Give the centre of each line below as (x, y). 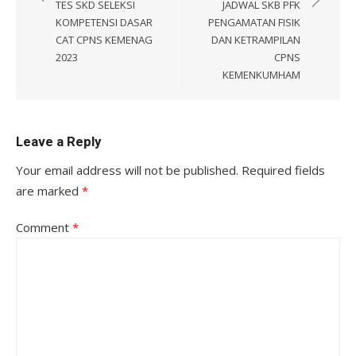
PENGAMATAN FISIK (254, 22)
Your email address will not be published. (127, 170)
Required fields (283, 170)
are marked (49, 190)
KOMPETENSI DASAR (104, 22)
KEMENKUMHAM (261, 74)
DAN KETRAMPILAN (256, 39)
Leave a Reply (58, 141)
